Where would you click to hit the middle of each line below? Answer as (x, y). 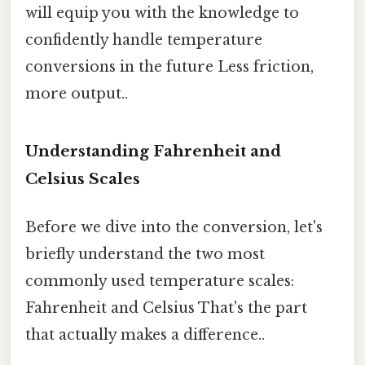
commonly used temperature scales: (160, 281)
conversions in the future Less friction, (169, 66)
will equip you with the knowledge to (162, 13)
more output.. (77, 93)
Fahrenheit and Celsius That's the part (166, 308)
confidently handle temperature (144, 40)
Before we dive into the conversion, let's (174, 227)
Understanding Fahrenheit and (153, 151)
